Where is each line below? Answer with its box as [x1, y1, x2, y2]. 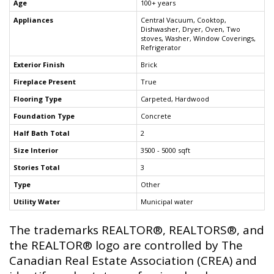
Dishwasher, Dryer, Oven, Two [141, 24, 240, 34]
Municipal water [141, 197, 193, 207]
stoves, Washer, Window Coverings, [141, 34, 256, 43]
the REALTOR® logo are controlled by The [9, 237, 243, 254]
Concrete [141, 111, 171, 121]
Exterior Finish [13, 60, 65, 70]
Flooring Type [13, 94, 62, 104]
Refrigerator [141, 43, 181, 53]
